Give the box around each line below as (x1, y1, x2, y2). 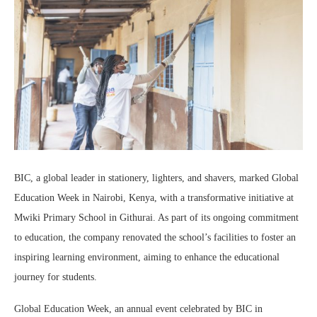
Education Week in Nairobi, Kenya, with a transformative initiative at (14, 192, 294, 203)
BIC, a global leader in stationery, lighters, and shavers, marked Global (14, 173, 299, 183)
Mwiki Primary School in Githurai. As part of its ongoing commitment (14, 212, 299, 223)
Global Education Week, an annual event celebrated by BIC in (14, 304, 263, 314)
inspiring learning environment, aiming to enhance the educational (14, 252, 279, 263)
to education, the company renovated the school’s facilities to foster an (14, 232, 296, 243)
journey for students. (14, 272, 97, 282)
